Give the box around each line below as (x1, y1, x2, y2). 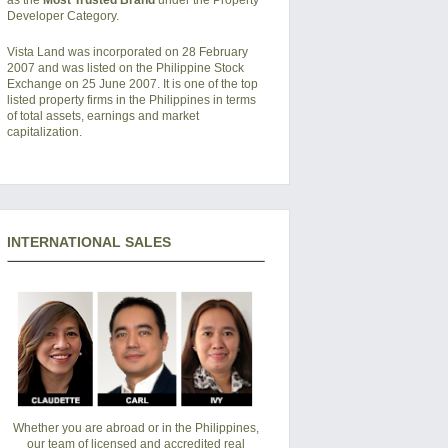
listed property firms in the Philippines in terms (6, 92, 256, 107)
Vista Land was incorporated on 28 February (6, 44, 248, 59)
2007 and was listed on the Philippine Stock (6, 60, 244, 75)
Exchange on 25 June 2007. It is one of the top (6, 76, 258, 91)
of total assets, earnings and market (6, 108, 199, 123)
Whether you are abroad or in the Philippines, (12, 420, 259, 435)
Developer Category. (6, 8, 119, 23)
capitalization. (6, 124, 82, 139)
